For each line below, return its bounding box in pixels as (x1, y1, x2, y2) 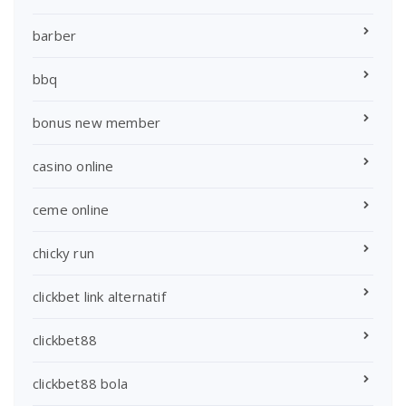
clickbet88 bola (33, 374, 128, 393)
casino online (33, 157, 114, 176)
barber (33, 26, 77, 45)
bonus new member (33, 113, 161, 132)
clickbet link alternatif (33, 287, 166, 306)
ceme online (33, 200, 110, 219)
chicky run (33, 244, 94, 263)
